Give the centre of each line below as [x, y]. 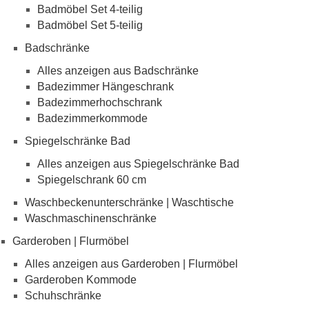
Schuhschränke [63, 295]
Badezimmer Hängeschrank [106, 86]
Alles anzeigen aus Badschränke [118, 70]
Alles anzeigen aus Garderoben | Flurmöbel [131, 263]
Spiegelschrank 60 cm [92, 179]
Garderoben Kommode [81, 279]
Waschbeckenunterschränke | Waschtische [129, 202]
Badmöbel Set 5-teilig [90, 25]
